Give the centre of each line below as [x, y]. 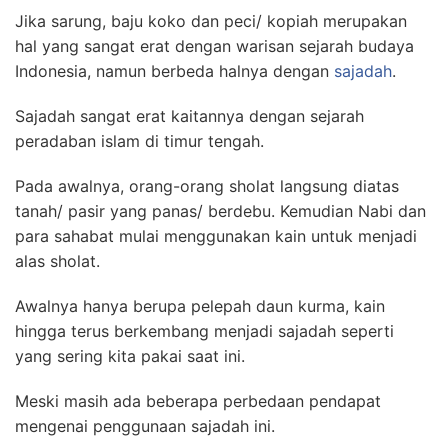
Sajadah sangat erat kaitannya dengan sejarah [189, 115]
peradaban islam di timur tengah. [139, 140]
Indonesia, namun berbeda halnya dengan [174, 70]
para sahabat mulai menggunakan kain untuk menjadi [216, 235]
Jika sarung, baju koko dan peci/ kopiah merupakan [211, 20]
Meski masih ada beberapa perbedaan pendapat [198, 400]
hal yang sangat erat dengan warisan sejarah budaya [214, 45]
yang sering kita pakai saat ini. [130, 355]
